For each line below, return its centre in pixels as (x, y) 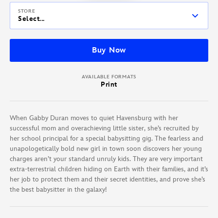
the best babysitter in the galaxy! (58, 190)
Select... (31, 18)
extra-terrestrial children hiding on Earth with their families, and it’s (109, 169)
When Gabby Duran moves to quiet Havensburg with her (94, 118)
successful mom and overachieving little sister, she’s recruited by (104, 128)
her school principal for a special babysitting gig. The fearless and (107, 139)
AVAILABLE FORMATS (109, 77)
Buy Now (109, 50)
